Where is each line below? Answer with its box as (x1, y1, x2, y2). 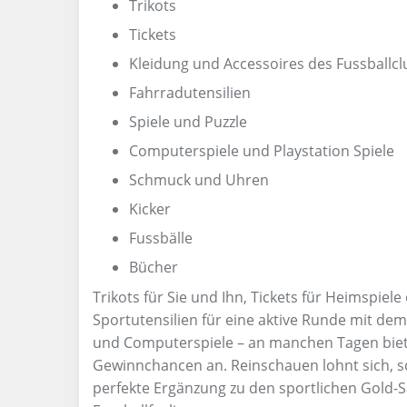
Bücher (129, 257, 178, 277)
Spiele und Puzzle (129, 112, 247, 132)
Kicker (129, 199, 171, 219)
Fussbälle (129, 228, 193, 248)
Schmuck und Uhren (129, 170, 269, 190)
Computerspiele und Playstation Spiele (129, 141, 394, 161)
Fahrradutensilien (129, 83, 251, 103)
